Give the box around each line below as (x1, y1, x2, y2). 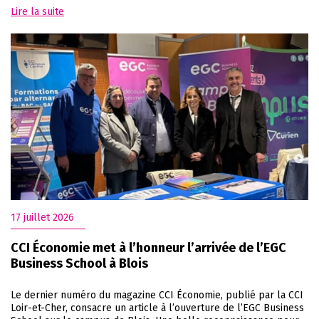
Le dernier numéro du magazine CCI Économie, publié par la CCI (11, 289, 303, 302)
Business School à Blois (11, 256, 148, 272)
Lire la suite (11, 5, 64, 18)
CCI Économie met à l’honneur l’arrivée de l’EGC (11, 240, 286, 256)
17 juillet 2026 (11, 211, 74, 224)
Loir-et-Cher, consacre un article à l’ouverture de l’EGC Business (11, 302, 304, 315)
